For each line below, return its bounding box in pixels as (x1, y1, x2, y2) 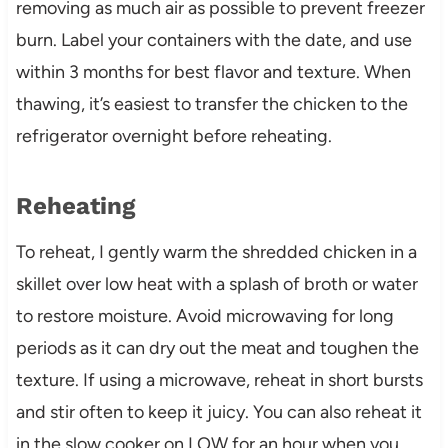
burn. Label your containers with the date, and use (15, 28, 412, 51)
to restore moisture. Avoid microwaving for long (15, 304, 394, 327)
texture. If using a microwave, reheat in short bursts (15, 368, 423, 391)
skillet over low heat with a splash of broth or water (15, 272, 418, 295)
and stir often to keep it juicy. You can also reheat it (15, 400, 422, 423)
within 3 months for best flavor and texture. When (15, 60, 411, 83)
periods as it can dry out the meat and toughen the (15, 336, 419, 359)
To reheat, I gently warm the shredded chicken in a (15, 240, 417, 263)
